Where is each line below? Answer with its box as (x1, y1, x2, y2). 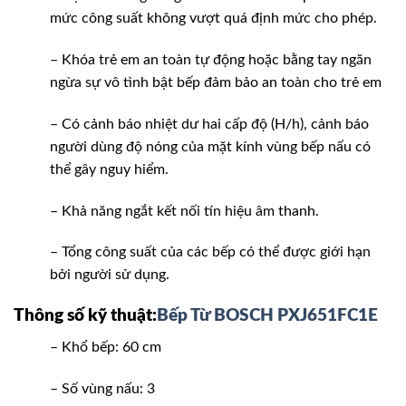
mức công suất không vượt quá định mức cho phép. (50, 11, 377, 26)
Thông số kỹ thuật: (14, 307, 157, 325)
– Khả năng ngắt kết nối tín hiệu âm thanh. (50, 203, 319, 218)
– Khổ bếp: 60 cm (50, 339, 161, 354)
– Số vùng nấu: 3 (50, 381, 155, 396)
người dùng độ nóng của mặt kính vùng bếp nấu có (50, 139, 371, 154)
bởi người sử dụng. (50, 267, 169, 283)
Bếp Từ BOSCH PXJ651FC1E (157, 307, 378, 325)
